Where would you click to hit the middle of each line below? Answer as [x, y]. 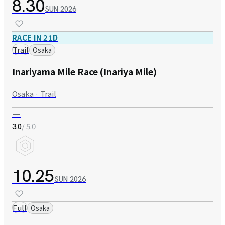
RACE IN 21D [35, 37]
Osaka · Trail [34, 93]
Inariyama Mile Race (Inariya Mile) [84, 72]
